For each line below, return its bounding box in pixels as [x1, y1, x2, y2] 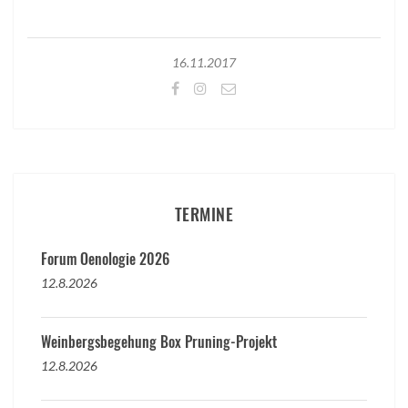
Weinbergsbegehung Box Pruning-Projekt [41, 330, 277, 352]
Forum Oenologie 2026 [41, 247, 169, 270]
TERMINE [174, 201, 234, 226]
